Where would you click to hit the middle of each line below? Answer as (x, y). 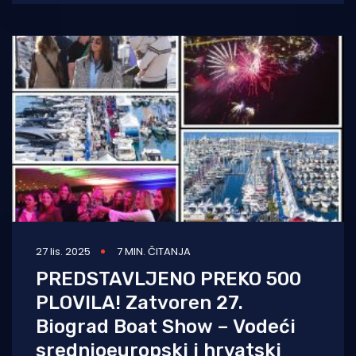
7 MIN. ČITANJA (154, 251)
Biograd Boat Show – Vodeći (166, 326)
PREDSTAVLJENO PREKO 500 (168, 279)
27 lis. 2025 (63, 251)
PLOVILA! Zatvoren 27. (139, 302)
